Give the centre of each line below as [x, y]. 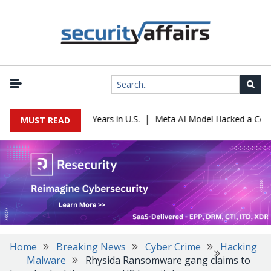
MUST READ [45, 120]
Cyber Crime [173, 247]
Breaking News [91, 247]
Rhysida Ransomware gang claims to [168, 260]
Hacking [239, 247]
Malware [46, 260]
